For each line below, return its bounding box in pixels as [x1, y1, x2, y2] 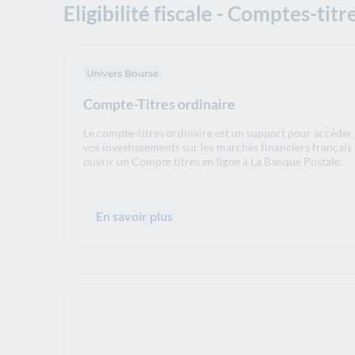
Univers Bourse [86, 67, 158, 79]
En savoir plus [96, 208, 173, 223]
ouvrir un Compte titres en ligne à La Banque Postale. [83, 154, 342, 168]
